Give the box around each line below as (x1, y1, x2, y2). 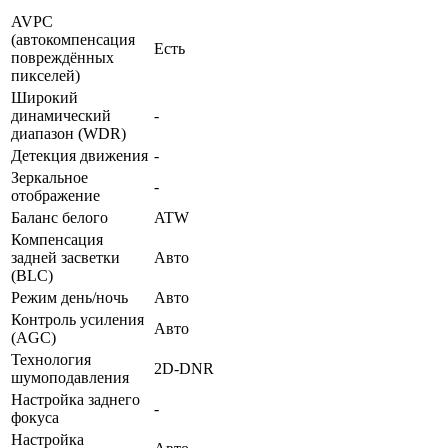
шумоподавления (11, 368, 129, 386)
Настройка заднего (11, 390, 140, 408)
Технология (11, 350, 91, 368)
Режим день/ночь (11, 288, 128, 306)
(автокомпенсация (11, 30, 135, 48)
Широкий (11, 88, 78, 106)
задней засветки (11, 248, 120, 266)
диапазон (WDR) (11, 124, 126, 142)
